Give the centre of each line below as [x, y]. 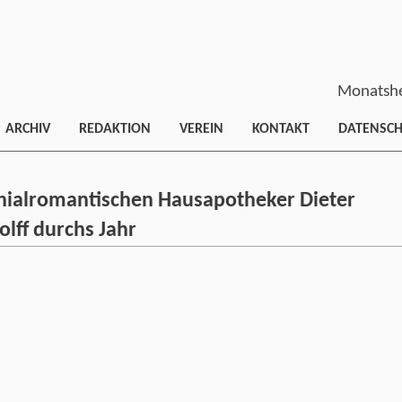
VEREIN [201, 129]
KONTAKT [281, 129]
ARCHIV [28, 129]
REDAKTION [115, 129]
